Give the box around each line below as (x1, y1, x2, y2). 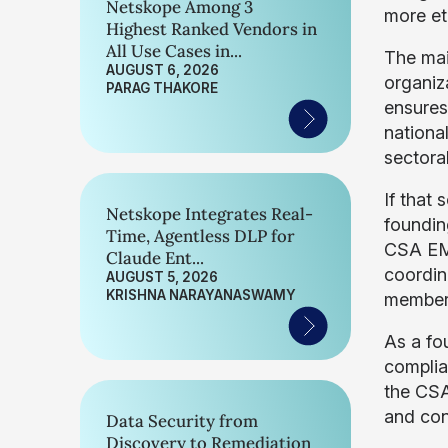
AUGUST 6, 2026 (106, 62, 219, 78)
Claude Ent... (106, 247, 204, 269)
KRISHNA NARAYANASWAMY (106, 287, 296, 303)
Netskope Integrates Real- (106, 203, 313, 225)
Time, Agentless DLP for (106, 225, 295, 247)
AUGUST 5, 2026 (106, 269, 218, 285)
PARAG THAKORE (106, 80, 218, 96)
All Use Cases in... (106, 40, 242, 62)
